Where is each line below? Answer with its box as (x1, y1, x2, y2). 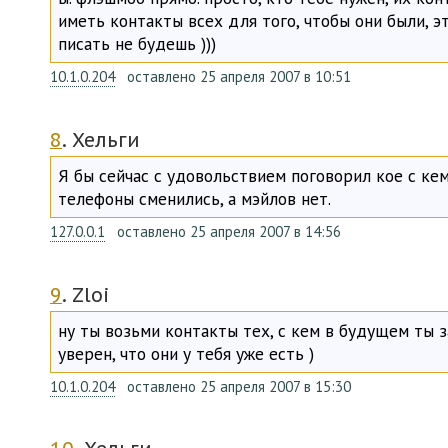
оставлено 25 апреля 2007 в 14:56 (105, 222, 349, 242)
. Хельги (62, 127, 140, 153)
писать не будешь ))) (58, 32, 217, 56)
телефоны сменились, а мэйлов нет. (58, 187, 332, 211)
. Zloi (62, 281, 110, 307)
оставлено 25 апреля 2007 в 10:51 (115, 67, 359, 87)
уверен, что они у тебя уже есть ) (58, 341, 315, 365)
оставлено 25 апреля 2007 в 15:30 (115, 376, 359, 396)
